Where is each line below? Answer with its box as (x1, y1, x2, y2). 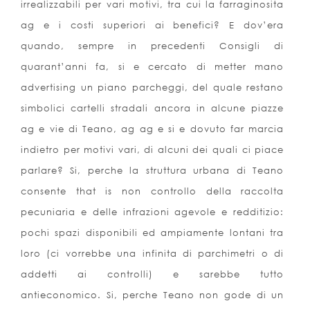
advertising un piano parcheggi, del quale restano (21, 82, 284, 93)
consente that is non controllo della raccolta (21, 185, 284, 197)
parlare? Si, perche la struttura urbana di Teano (21, 165, 284, 176)
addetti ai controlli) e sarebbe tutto (21, 268, 284, 280)
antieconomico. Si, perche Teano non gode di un (21, 289, 284, 301)
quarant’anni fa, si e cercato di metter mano (21, 61, 284, 73)
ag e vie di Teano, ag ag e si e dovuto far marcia (21, 123, 284, 135)
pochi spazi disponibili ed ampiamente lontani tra (21, 227, 284, 239)
